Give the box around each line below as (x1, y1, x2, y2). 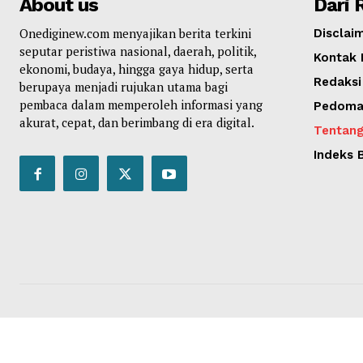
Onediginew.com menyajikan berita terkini (19, 25, 251, 42)
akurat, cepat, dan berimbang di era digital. (19, 114, 254, 131)
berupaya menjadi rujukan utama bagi (19, 79, 228, 96)
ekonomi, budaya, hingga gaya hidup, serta (19, 61, 254, 78)
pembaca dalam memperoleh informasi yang (19, 96, 263, 113)
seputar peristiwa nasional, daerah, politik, (19, 43, 256, 60)
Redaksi (313, 75, 361, 90)
